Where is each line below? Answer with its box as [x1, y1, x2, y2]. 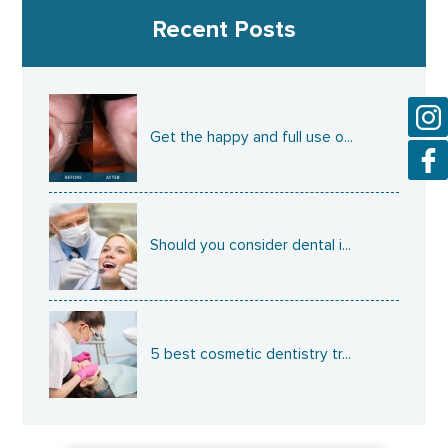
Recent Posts [152, 19, 296, 43]
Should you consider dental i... [150, 236, 352, 256]
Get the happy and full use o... [150, 127, 354, 147]
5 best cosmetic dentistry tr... [150, 344, 352, 364]
